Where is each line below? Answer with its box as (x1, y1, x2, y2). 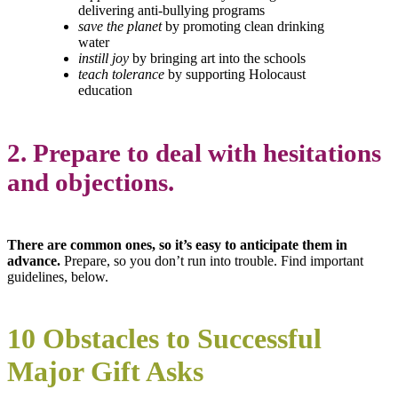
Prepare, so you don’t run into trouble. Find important (64, 252, 363, 268)
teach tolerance (78, 67, 164, 83)
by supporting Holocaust (168, 67, 306, 83)
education (78, 83, 132, 99)
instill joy (78, 51, 129, 67)
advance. (7, 252, 64, 268)
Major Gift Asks (7, 355, 203, 388)
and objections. (7, 168, 174, 197)
